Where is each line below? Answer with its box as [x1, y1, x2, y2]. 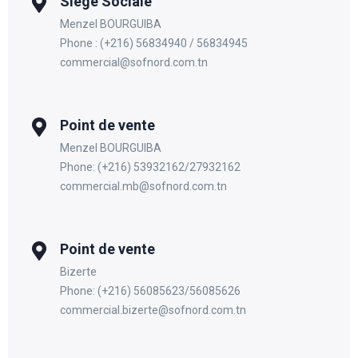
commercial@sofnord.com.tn [60, 56, 208, 70]
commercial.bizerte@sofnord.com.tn [60, 304, 246, 317]
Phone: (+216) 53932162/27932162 [60, 161, 241, 174]
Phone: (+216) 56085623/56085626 [60, 284, 241, 298]
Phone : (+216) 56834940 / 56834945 [60, 37, 248, 50]
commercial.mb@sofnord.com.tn [60, 180, 227, 193]
